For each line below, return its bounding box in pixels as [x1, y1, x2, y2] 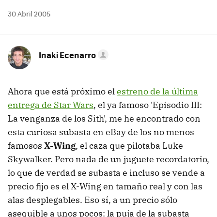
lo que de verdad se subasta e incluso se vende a [8, 167, 205, 178]
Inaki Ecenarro [39, 49, 96, 61]
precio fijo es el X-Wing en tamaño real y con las [8, 181, 202, 192]
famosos [8, 140, 44, 151]
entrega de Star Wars [8, 99, 93, 110]
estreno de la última [117, 86, 198, 97]
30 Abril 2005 [8, 9, 50, 18]
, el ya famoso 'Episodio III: [93, 99, 202, 110]
